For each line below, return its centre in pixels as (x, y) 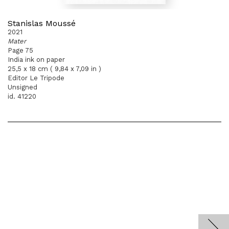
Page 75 (20, 50)
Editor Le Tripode (36, 78)
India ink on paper (36, 60)
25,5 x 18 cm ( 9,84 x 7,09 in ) (54, 69)
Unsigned (22, 87)
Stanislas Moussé (42, 23)
